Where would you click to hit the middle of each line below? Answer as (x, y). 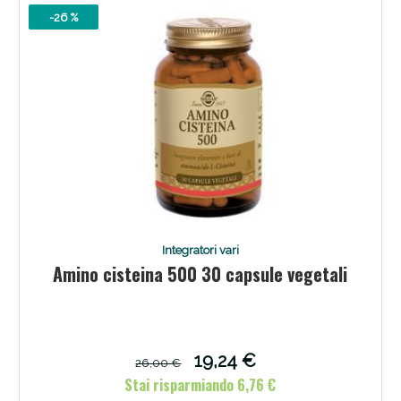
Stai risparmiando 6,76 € (200, 384)
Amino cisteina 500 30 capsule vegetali (200, 273)
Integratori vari (200, 250)
